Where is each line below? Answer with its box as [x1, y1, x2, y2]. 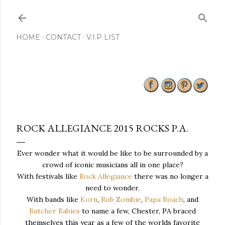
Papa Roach [145, 195, 183, 204]
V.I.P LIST [86, 33, 120, 42]
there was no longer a [132, 172, 208, 181]
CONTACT [46, 33, 81, 42]
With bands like [27, 195, 80, 204]
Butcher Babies [29, 206, 80, 215]
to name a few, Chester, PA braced [80, 206, 196, 215]
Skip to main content [71, 6, 154, 19]
